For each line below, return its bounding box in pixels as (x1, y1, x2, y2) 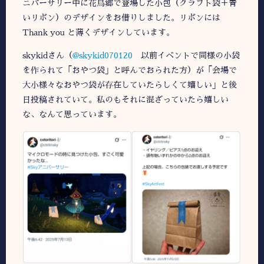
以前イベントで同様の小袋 (133, 51, 240, 60)
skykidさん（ (22, 51, 72, 60)
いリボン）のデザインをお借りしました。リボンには (22, 13, 220, 22)
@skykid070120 (72, 51, 133, 60)
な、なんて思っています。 (22, 110, 121, 119)
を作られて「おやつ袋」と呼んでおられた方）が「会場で (22, 66, 237, 75)
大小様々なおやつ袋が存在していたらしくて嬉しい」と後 (22, 81, 237, 90)
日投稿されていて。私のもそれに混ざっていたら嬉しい (22, 95, 229, 104)
